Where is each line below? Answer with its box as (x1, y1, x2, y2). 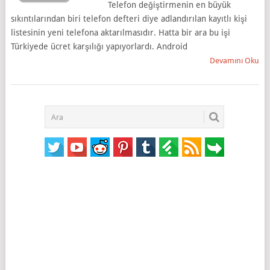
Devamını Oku (210, 56, 260, 65)
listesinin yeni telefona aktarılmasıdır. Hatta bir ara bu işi (10, 28, 230, 37)
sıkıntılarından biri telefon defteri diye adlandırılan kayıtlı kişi (10, 14, 247, 24)
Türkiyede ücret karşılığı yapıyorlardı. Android (10, 42, 187, 51)
